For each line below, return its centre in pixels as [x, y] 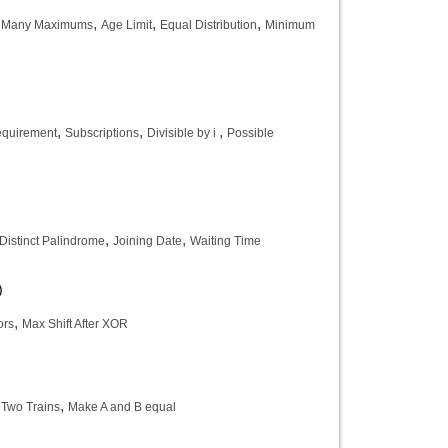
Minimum [290, 25]
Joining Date [147, 241]
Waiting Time [225, 241]
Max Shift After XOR [75, 324]
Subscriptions [102, 133]
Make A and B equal [122, 407]
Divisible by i [183, 133]
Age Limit [126, 25]
